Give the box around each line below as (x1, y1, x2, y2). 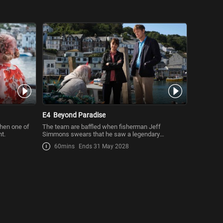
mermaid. (42, 137, 69, 145)
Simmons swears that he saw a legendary (42, 130, 160, 138)
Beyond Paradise (53, 111, 106, 119)
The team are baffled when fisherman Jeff (42, 122, 161, 130)
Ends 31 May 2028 (79, 142, 129, 150)
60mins (54, 142, 75, 150)
